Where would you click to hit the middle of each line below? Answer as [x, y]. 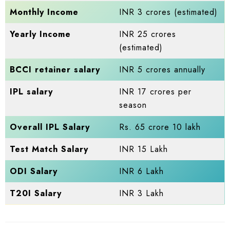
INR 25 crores [148, 34]
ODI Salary [34, 171]
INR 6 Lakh [142, 171]
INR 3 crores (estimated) [169, 12]
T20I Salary [36, 194]
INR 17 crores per [156, 92]
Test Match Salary [49, 149]
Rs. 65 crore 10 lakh [160, 127]
